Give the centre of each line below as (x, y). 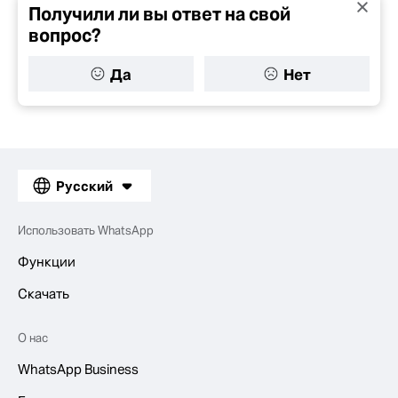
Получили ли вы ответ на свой (159, 14)
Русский (84, 186)
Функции (47, 262)
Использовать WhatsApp (86, 231)
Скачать (44, 294)
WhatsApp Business (78, 369)
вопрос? (65, 36)
